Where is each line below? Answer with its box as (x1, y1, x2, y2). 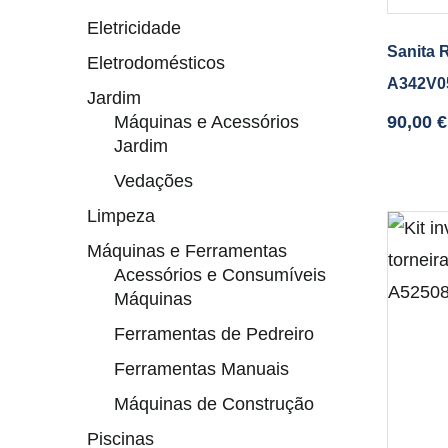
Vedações (114, 171, 193, 191)
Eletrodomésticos (87, 53, 225, 73)
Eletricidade (87, 18, 181, 38)
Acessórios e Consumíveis (114, 265, 326, 285)
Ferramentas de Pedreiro (114, 324, 314, 344)
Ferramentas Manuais (114, 359, 289, 379)
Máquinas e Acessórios (114, 112, 299, 132)
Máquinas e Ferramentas (87, 241, 287, 261)
